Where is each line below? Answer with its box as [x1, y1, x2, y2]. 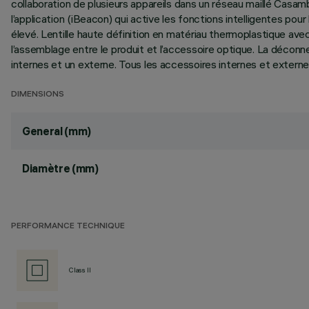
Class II [69, 266, 91, 275]
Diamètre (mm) [22, 161, 99, 175]
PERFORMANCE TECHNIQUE [11, 222, 125, 231]
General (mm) [22, 124, 92, 138]
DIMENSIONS [11, 90, 64, 99]
